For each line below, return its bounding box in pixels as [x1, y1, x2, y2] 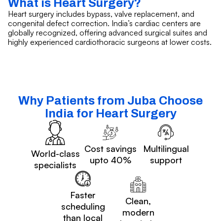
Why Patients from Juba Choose [18, 94, 203, 107]
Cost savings [84, 143, 137, 154]
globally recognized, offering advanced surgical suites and [8, 27, 207, 37]
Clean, [125, 195, 151, 206]
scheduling [61, 201, 105, 212]
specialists [34, 159, 76, 171]
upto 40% [90, 154, 131, 166]
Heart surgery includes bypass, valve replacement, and [8, 8, 194, 19]
